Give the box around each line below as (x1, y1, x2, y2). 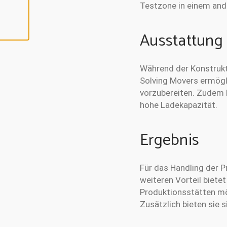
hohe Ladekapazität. (140, 99, 217, 110)
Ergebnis (140, 127, 200, 154)
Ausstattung (140, 27, 223, 54)
